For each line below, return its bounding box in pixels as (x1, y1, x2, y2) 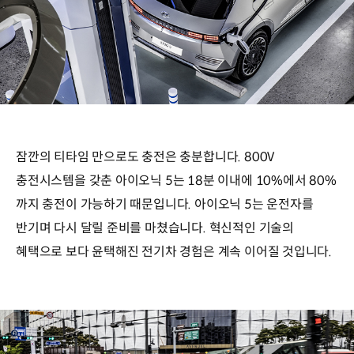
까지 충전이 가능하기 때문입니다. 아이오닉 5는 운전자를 (16, 195, 314, 213)
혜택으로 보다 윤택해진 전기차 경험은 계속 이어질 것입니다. (16, 243, 333, 260)
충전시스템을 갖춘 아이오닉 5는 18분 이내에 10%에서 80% (16, 171, 337, 189)
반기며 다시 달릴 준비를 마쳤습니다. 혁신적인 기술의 (16, 219, 294, 236)
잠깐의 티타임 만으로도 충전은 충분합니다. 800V (16, 148, 275, 165)
